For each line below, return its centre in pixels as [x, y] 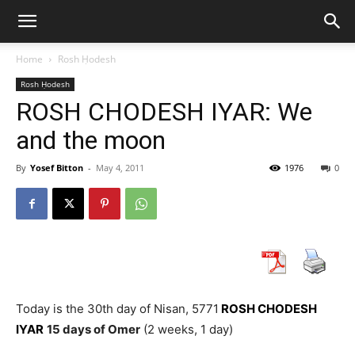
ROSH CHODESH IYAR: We [164, 112]
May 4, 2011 [120, 168]
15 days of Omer [94, 329]
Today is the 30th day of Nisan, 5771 [117, 309]
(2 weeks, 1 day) [187, 329]
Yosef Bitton [57, 168]
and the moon [91, 140]
